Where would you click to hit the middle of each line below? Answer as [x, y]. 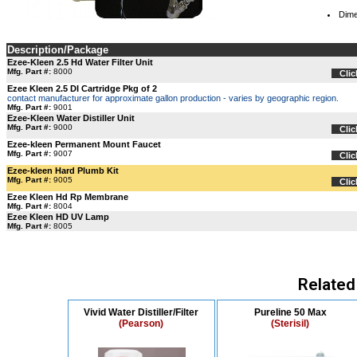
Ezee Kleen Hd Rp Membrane [68, 197]
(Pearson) [141, 324]
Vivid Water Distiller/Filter [141, 312]
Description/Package [58, 50]
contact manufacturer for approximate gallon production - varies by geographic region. [173, 98]
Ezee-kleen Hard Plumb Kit [63, 171]
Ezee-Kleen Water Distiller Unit [71, 118]
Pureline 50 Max [290, 312]
